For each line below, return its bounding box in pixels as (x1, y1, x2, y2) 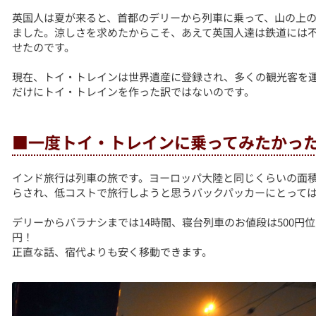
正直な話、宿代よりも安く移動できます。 (12, 244, 213, 260)
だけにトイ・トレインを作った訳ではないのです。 (12, 84, 255, 99)
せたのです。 (12, 39, 75, 55)
